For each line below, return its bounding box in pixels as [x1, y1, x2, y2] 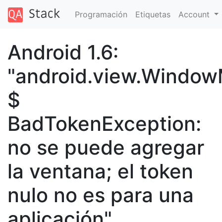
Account [178, 9, 212, 19]
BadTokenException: [7, 111, 201, 136]
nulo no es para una [7, 182, 194, 207]
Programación [74, 9, 127, 19]
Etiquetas [135, 9, 170, 19]
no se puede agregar [7, 135, 204, 160]
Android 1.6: [7, 40, 118, 64]
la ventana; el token [7, 159, 193, 183]
